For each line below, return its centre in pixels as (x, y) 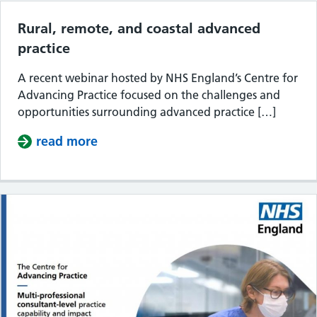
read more (67, 142)
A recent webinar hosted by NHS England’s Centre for (158, 78)
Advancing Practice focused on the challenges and (149, 95)
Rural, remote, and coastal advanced (139, 29)
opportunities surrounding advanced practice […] (147, 112)
